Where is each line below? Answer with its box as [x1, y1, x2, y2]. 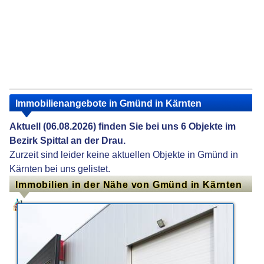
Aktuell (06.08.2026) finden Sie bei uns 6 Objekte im [9, 121, 236, 132]
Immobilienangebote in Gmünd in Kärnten [15, 97, 202, 108]
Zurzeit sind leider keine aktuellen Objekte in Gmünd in [9, 149, 239, 160]
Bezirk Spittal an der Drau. [9, 135, 126, 146]
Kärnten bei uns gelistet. [9, 163, 111, 174]
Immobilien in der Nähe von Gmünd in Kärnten [15, 179, 242, 190]
